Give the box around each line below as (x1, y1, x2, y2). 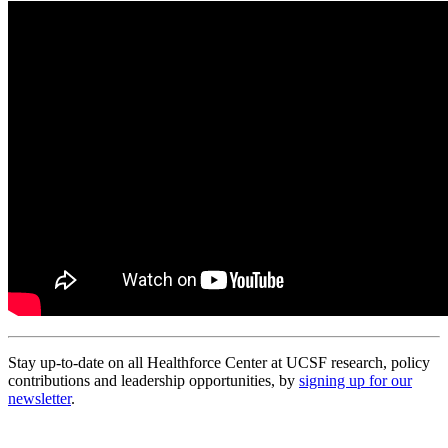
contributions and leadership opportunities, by (8, 371, 299, 389)
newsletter (8, 389, 71, 407)
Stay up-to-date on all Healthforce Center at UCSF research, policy (8, 353, 430, 371)
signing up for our (299, 371, 412, 389)
